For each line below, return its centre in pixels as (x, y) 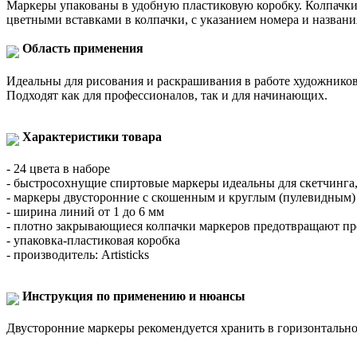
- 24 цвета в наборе (58, 168)
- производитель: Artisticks (78, 254)
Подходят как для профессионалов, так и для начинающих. (167, 95)
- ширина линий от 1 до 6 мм (85, 211)
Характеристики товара (92, 136)
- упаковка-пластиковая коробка (93, 240)
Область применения (83, 49)
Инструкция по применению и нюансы (134, 296)
